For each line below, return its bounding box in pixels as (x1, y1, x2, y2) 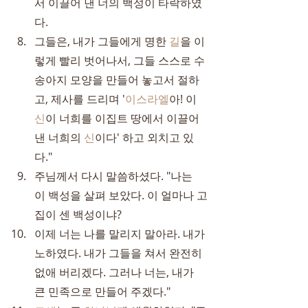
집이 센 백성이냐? (34, 207, 122, 222)
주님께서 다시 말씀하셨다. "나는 (34, 168, 195, 184)
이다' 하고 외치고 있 (95, 130, 194, 145)
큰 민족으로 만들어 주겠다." (34, 284, 170, 299)
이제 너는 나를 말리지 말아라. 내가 (34, 226, 208, 241)
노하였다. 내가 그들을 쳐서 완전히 (34, 245, 205, 261)
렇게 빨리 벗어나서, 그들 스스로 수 (34, 53, 205, 68)
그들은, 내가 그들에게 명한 (34, 34, 169, 49)
